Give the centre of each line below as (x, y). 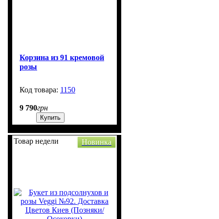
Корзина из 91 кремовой (62, 58)
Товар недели (36, 141)
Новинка (97, 142)
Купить (50, 118)
